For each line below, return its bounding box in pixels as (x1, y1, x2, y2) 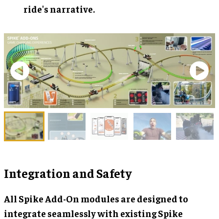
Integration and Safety (4, 165, 131, 180)
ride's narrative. (23, 2, 95, 15)
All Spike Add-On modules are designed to (4, 192, 188, 204)
